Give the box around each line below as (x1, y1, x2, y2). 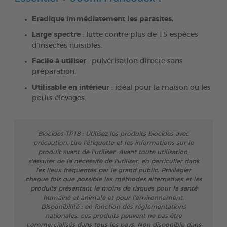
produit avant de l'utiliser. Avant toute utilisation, (38, 148, 189, 155)
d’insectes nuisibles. (32, 42, 102, 49)
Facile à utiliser (32, 57, 86, 65)
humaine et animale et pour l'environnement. (43, 194, 184, 201)
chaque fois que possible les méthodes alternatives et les (25, 176, 202, 182)
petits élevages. (32, 94, 86, 102)
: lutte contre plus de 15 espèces (81, 31, 198, 39)
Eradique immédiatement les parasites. (32, 15, 173, 23)
